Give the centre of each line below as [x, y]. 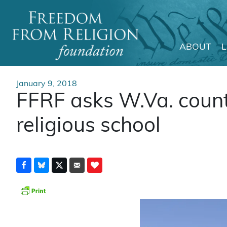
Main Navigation [74, 59]
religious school [88, 126]
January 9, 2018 [47, 84]
